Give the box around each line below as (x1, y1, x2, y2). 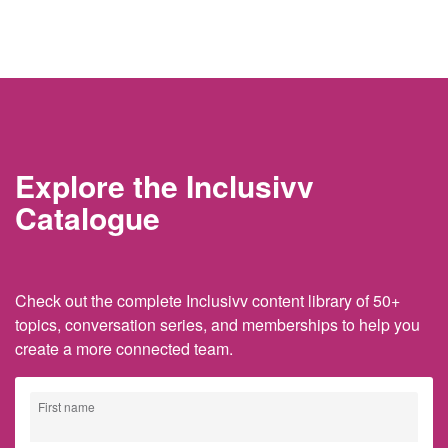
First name (38, 398, 95, 416)
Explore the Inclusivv (15, 164, 314, 208)
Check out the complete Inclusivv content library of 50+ (15, 289, 400, 313)
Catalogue (15, 196, 160, 240)
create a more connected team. (15, 337, 233, 361)
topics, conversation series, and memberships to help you (15, 313, 420, 337)
